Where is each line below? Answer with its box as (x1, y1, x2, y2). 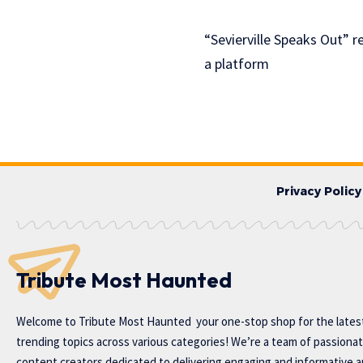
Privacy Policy (276, 184, 361, 199)
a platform (204, 54, 269, 73)
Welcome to (16, 314, 79, 330)
